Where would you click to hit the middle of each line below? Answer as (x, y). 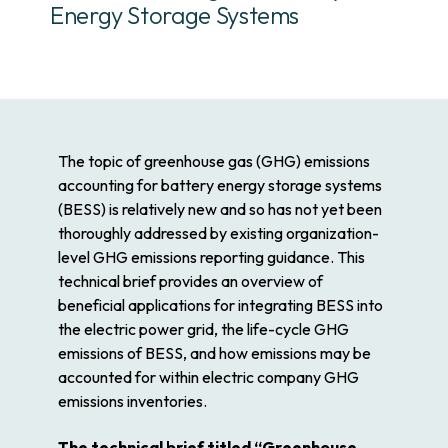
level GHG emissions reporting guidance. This (211, 257)
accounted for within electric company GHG (208, 377)
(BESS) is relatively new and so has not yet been (220, 209)
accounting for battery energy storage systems (220, 185)
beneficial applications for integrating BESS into (220, 305)
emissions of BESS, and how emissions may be (214, 353)
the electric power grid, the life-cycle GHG (203, 329)
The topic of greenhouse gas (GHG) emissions (214, 161)
